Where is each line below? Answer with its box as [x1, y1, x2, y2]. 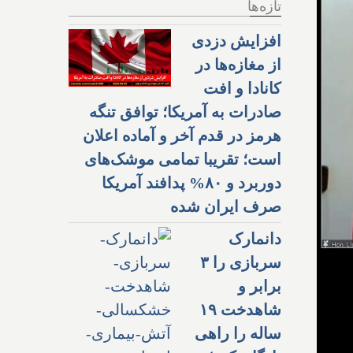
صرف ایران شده [170, 197, 281, 215]
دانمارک [229, 229, 281, 247]
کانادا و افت [203, 79, 281, 97]
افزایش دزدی [191, 32, 281, 50]
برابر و [238, 277, 281, 295]
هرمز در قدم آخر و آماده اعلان [83, 126, 281, 144]
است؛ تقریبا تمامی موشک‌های [84, 150, 281, 168]
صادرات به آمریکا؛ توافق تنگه [89, 102, 281, 121]
